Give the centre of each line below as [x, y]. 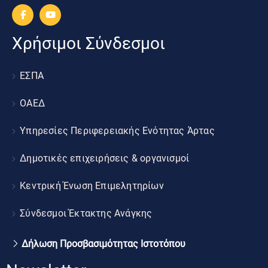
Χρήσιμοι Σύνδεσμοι [89, 43]
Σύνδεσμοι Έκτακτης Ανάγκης [86, 213]
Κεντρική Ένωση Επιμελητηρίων [92, 185]
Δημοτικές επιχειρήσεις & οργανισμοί [105, 158]
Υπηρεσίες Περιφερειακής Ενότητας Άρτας [117, 130]
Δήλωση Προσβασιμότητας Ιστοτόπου [103, 244]
